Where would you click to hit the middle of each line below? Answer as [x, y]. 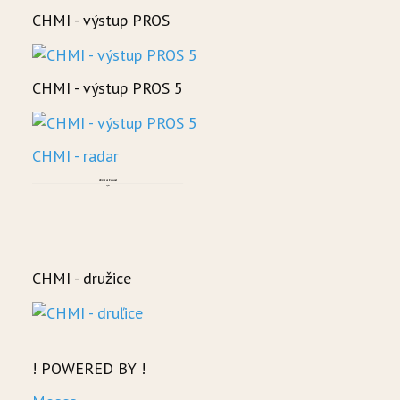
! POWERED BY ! [89, 369]
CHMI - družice [82, 279]
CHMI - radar [75, 156]
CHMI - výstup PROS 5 [108, 88]
